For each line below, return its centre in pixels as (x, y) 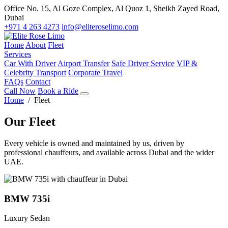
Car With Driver (30, 63)
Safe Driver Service (143, 63)
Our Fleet (30, 121)
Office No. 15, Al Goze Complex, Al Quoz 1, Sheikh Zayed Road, (112, 8)
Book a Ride (58, 91)
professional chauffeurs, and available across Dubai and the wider (109, 152)
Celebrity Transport (35, 73)
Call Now (20, 91)
